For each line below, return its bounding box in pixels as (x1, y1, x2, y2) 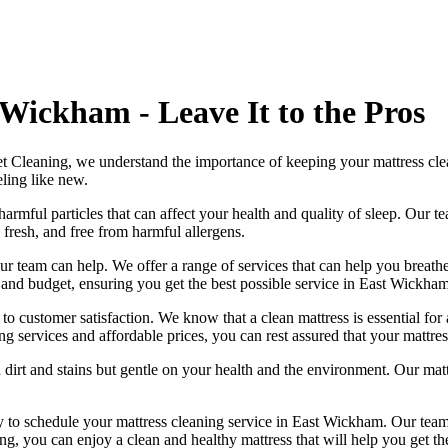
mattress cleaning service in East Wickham (116, 412, 383, 430)
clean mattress (261, 308, 349, 326)
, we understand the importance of (68, 152, 286, 170)
